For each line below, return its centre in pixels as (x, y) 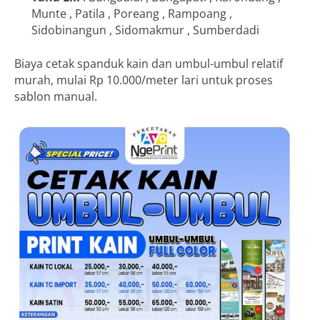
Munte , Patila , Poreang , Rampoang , (132, 13)
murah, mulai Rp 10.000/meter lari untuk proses (144, 80)
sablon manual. (56, 96)
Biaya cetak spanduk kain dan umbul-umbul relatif (149, 63)
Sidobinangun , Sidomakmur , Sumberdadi (145, 30)
